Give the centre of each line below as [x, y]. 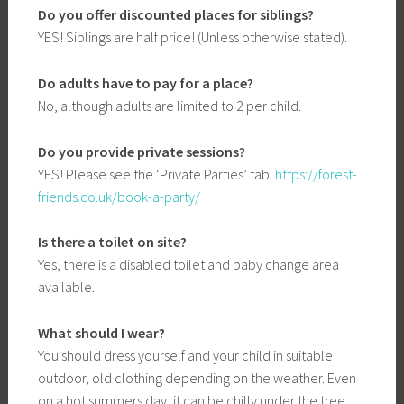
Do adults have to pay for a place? [145, 83]
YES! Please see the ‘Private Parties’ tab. [156, 174]
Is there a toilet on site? [112, 242]
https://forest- [316, 174]
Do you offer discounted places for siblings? [175, 15]
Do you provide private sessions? [141, 151]
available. [66, 287]
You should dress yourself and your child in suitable [185, 355]
